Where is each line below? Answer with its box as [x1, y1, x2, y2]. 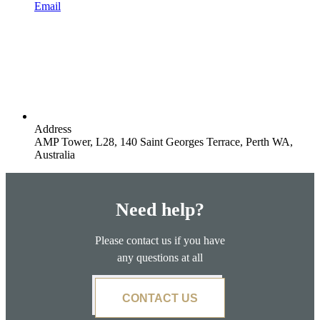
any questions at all [117, 251, 203, 264]
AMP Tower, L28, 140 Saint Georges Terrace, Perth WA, [34, 135, 293, 148]
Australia [34, 148, 75, 161]
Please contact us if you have [95, 234, 225, 247]
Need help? [116, 199, 204, 221]
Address [34, 122, 71, 135]
